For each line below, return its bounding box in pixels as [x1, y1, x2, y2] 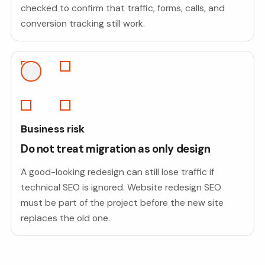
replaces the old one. [20, 211, 110, 224]
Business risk [20, 122, 85, 136]
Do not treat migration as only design [20, 142, 211, 157]
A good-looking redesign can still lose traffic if [20, 165, 214, 178]
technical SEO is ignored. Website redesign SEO [20, 180, 221, 193]
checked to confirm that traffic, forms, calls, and [20, 2, 225, 15]
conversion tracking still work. [20, 17, 145, 30]
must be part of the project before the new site [20, 196, 224, 209]
